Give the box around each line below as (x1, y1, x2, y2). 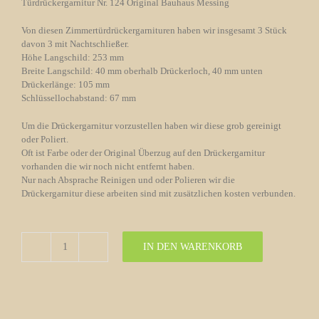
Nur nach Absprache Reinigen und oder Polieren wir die (21, 174, 235, 185)
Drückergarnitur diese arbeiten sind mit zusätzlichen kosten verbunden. (21, 187, 296, 199)
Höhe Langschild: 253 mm (21, 51, 124, 63)
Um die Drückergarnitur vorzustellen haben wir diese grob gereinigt (21, 120, 281, 131)
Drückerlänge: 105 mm (21, 78, 110, 90)
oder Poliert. (21, 133, 68, 145)
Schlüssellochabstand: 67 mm (21, 92, 136, 103)
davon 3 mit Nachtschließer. (21, 38, 129, 49)
